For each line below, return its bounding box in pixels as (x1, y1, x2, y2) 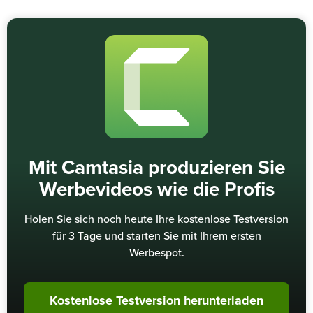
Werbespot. (129, 247, 184, 259)
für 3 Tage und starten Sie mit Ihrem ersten (52, 231, 261, 242)
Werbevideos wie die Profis (38, 180, 275, 201)
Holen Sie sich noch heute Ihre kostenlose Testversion (24, 214, 289, 226)
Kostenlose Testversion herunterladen (50, 295, 263, 308)
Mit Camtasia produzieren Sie (28, 159, 285, 179)
